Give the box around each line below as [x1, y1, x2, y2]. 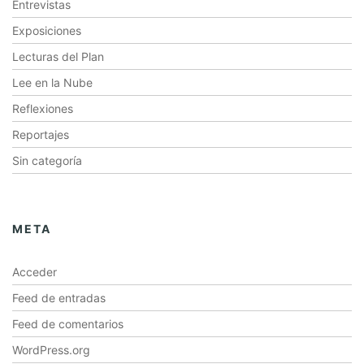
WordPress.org [12, 343, 90, 357]
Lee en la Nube [12, 76, 93, 89]
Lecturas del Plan [12, 50, 104, 63]
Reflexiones [12, 102, 73, 115]
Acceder [12, 265, 57, 279]
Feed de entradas [12, 291, 106, 305]
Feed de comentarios [12, 317, 123, 331]
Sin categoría [12, 154, 82, 167]
